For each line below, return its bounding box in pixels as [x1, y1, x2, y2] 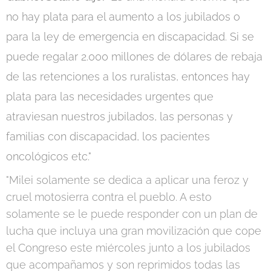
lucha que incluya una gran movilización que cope [6, 224, 261, 237]
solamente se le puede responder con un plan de [6, 207, 258, 220]
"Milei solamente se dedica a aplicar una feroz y [6, 173, 249, 186]
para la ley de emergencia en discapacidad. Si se [6, 30, 254, 43]
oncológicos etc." [6, 149, 91, 163]
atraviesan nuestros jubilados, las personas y [6, 109, 233, 123]
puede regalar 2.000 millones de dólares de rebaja [6, 50, 263, 63]
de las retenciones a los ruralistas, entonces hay [6, 70, 250, 83]
